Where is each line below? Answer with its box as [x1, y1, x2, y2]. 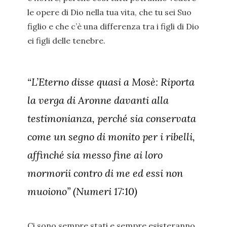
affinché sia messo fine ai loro [27, 148, 163, 161]
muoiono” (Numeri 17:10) [27, 185, 137, 198]
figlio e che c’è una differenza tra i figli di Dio [27, 21, 199, 31]
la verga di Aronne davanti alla [27, 94, 169, 106]
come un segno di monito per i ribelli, [27, 130, 195, 143]
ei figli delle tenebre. [27, 35, 105, 46]
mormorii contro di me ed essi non [27, 167, 183, 179]
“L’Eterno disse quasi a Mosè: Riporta [27, 75, 195, 88]
